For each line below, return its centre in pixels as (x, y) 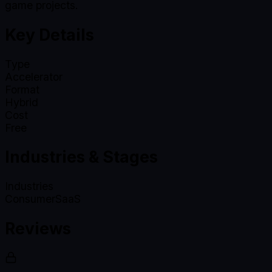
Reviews (38, 229)
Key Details (49, 34)
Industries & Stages (81, 157)
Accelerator (34, 76)
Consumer (30, 199)
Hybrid (22, 102)
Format (22, 89)
